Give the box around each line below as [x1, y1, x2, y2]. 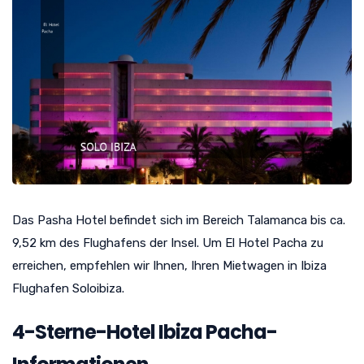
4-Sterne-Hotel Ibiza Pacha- [12, 318, 277, 345]
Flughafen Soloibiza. [12, 280, 124, 296]
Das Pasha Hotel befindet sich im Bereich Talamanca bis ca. [12, 212, 345, 227]
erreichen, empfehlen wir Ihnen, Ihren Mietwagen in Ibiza [12, 258, 327, 273]
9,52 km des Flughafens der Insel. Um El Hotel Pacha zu [12, 235, 323, 250]
